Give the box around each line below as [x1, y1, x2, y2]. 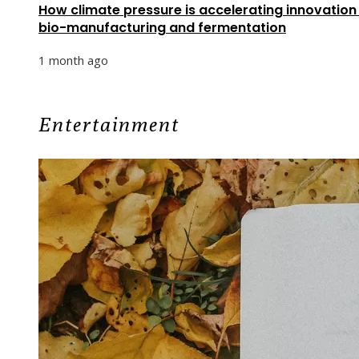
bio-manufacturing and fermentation [38, 18, 286, 37]
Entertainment [38, 111, 179, 136]
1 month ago [38, 51, 108, 68]
